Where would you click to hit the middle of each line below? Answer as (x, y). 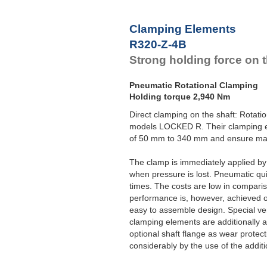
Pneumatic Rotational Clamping (194, 86)
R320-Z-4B (158, 44)
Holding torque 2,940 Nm (180, 97)
